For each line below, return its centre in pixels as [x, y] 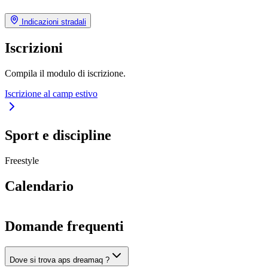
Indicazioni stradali [53, 22]
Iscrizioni [34, 48]
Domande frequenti [64, 226]
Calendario [39, 186]
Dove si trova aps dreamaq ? [60, 260]
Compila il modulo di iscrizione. [65, 73]
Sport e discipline [58, 135]
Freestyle [22, 161]
